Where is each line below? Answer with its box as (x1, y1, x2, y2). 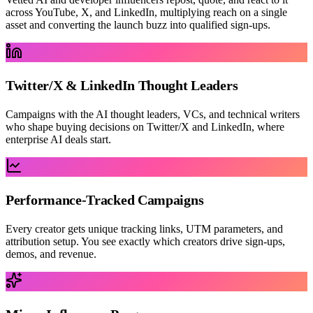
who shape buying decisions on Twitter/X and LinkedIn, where (6, 121, 284, 133)
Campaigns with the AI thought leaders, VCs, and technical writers (6, 108, 300, 121)
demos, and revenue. (6, 248, 96, 261)
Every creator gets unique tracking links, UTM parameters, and (6, 223, 283, 235)
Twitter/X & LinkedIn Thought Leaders (6, 78, 238, 94)
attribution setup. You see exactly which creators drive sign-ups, (6, 235, 285, 248)
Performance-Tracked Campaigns (6, 192, 204, 208)
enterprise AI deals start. (6, 133, 111, 146)
